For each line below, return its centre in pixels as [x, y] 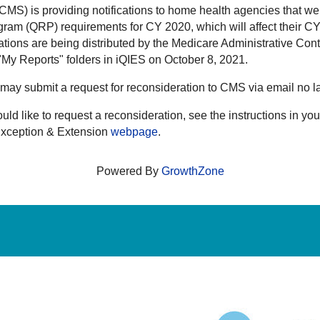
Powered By [129, 171]
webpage [134, 132]
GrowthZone [192, 171]
